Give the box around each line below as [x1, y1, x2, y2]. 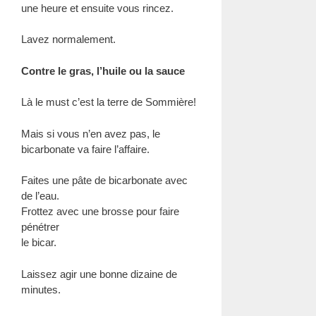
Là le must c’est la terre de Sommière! [21, 96, 196, 108]
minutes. [21, 283, 61, 296]
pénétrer [21, 221, 59, 233]
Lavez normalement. [21, 33, 116, 45]
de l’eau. [21, 190, 59, 202]
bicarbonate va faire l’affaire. [21, 142, 150, 155]
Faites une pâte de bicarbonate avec [21, 174, 188, 186]
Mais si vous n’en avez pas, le [21, 127, 160, 140]
